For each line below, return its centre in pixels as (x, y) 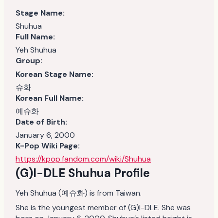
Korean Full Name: (50, 98)
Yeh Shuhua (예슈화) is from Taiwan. (79, 193)
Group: (29, 60)
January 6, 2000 (45, 135)
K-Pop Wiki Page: (48, 145)
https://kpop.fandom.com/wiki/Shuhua (83, 159)
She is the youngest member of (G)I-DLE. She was (103, 207)
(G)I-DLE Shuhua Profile (83, 173)
